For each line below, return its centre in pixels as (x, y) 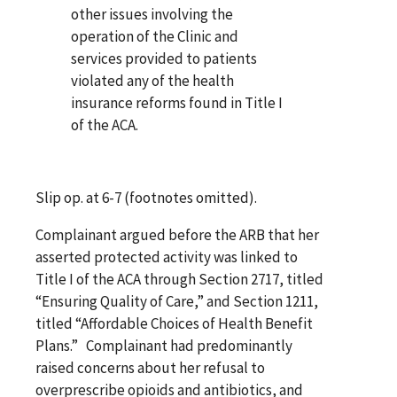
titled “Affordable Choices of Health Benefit (174, 323)
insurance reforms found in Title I (177, 102)
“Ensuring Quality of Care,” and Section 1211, (177, 301)
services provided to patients (164, 58)
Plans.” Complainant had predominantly (164, 345)
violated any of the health (152, 80)
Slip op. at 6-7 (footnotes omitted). (146, 197)
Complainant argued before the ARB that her (177, 234)
